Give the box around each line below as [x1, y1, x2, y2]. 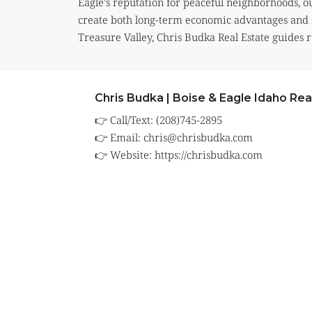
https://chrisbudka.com [154, 148, 263, 162]
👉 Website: [94, 148, 155, 162]
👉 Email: [94, 130, 143, 145]
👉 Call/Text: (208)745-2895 [94, 113, 222, 127]
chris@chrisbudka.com [143, 130, 253, 145]
